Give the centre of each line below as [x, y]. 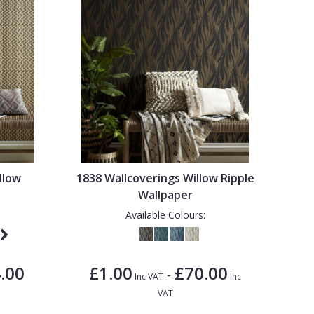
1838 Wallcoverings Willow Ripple [165, 178]
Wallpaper [165, 194]
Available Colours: [165, 214]
